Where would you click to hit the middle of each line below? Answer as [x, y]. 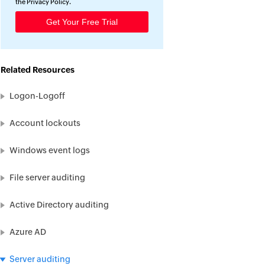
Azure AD [28, 232]
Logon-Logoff [37, 96]
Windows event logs [50, 150]
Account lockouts [45, 123]
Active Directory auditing [59, 205]
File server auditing [47, 177]
